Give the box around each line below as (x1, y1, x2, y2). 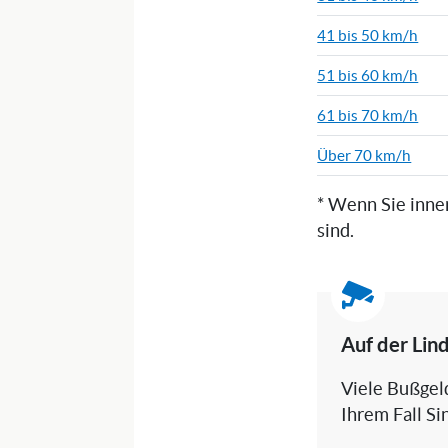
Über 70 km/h (317, 147, 412, 165)
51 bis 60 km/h (317, 67, 419, 85)
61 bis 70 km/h (317, 107, 419, 125)
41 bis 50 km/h (317, 27, 419, 45)
